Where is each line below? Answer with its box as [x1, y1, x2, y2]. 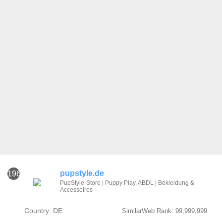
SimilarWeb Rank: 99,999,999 [121, 207, 207, 215]
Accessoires [60, 186, 93, 193]
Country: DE [24, 207, 62, 215]
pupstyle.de [60, 169, 105, 177]
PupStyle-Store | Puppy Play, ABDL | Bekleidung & [60, 179, 195, 186]
